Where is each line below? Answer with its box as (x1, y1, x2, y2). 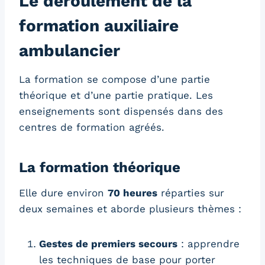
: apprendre (177, 237, 240, 250)
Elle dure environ (19, 186, 108, 199)
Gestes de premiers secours (39, 237, 177, 250)
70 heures (108, 186, 157, 199)
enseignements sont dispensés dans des (19, 105, 223, 117)
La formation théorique (19, 159, 180, 176)
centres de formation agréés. (19, 121, 164, 133)
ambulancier (19, 40, 120, 60)
